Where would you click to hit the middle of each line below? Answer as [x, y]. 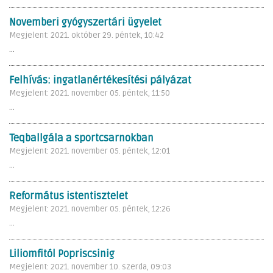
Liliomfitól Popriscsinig [62, 254]
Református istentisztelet [69, 196]
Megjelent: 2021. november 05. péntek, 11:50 [90, 93]
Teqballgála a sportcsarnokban [81, 138]
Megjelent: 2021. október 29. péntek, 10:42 [87, 35]
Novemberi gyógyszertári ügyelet [85, 22]
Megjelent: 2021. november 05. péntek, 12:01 [90, 151]
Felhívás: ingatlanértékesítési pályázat [100, 80]
